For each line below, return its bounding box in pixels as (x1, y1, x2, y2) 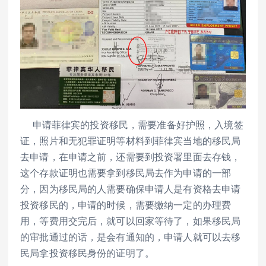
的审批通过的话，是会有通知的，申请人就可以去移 (20, 231, 241, 243)
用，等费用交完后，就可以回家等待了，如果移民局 (20, 215, 241, 227)
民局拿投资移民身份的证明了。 (20, 247, 155, 259)
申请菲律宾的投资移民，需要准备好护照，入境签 (20, 119, 243, 131)
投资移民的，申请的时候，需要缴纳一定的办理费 (20, 199, 232, 211)
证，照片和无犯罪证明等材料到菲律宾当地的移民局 (20, 135, 241, 147)
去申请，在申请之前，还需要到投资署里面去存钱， (20, 151, 241, 163)
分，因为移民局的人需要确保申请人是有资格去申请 (20, 183, 241, 195)
